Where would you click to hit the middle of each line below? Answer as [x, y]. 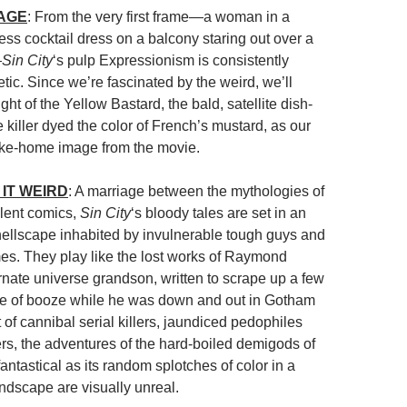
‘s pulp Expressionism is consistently [171, 60]
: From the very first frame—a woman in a [159, 17]
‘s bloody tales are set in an [218, 213]
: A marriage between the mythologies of [196, 191]
